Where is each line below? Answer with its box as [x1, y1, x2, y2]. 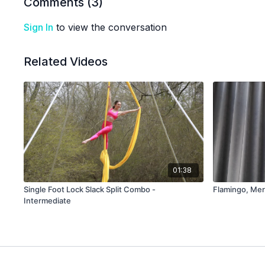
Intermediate [24, 196, 72, 206]
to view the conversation [53, 21, 167, 33]
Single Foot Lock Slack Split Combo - [24, 185, 156, 195]
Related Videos [24, 54, 108, 69]
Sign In [24, 21, 54, 33]
